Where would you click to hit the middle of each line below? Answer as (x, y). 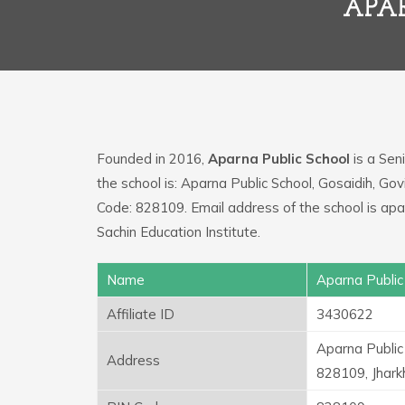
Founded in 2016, (152, 158)
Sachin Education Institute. (179, 231)
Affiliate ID (141, 314)
